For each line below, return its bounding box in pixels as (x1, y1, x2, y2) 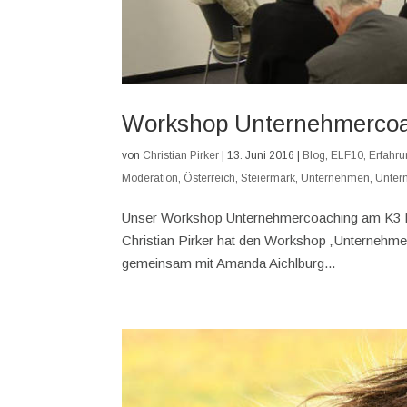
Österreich (184, 171, 236, 184)
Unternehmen (301, 171, 371, 184)
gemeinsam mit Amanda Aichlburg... (122, 254, 336, 271)
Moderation (122, 171, 179, 184)
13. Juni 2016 (227, 148, 295, 162)
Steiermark (241, 171, 296, 184)
